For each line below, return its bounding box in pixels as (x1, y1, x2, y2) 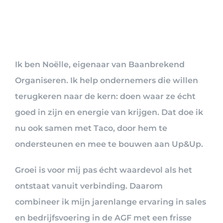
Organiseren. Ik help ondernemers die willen (15, 76, 198, 86)
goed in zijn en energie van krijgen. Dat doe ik (15, 108, 203, 117)
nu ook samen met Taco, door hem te (15, 123, 167, 133)
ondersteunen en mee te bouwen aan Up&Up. (15, 139, 203, 149)
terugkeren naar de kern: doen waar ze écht (15, 92, 196, 102)
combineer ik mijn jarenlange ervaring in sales (15, 197, 206, 207)
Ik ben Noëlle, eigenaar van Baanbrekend (15, 60, 185, 70)
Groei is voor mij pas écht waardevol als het (15, 165, 192, 175)
